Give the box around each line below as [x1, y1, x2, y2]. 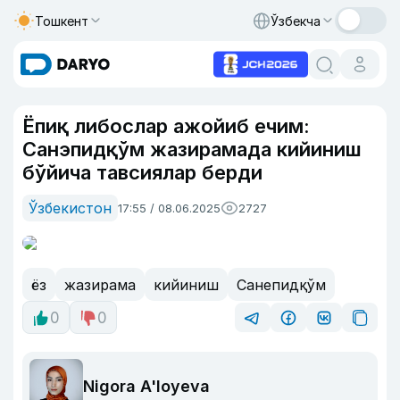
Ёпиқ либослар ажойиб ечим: [22, 114, 310, 137]
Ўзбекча [271, 12, 321, 29]
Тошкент [35, 12, 88, 29]
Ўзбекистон [29, 199, 112, 217]
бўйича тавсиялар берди [22, 161, 262, 184]
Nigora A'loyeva [83, 376, 210, 396]
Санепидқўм [237, 275, 326, 294]
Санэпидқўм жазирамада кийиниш [22, 137, 362, 161]
